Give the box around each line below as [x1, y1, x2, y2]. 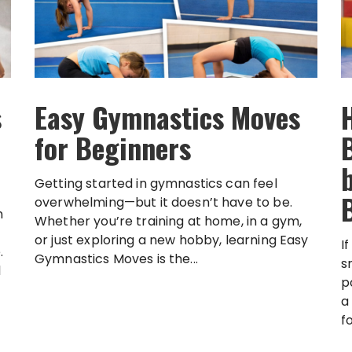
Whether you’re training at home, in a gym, [35, 211, 302, 230]
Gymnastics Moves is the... [35, 249, 198, 268]
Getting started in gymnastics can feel [35, 174, 277, 192]
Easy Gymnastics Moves [35, 95, 300, 137]
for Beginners [35, 126, 191, 168]
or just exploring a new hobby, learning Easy [35, 230, 309, 249]
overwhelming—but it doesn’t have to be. [35, 192, 292, 211]
